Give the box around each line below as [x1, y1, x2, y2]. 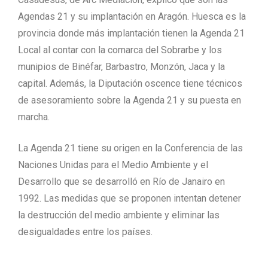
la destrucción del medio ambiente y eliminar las [18, 209, 220, 221]
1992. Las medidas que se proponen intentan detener [18, 192, 241, 204]
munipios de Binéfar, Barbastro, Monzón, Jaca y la [18, 60, 225, 72]
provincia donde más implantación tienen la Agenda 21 [18, 27, 245, 39]
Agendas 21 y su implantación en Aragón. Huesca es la [18, 10, 246, 22]
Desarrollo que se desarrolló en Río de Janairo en [18, 175, 225, 187]
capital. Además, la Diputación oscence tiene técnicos [18, 77, 242, 89]
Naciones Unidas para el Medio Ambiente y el [18, 159, 208, 170]
